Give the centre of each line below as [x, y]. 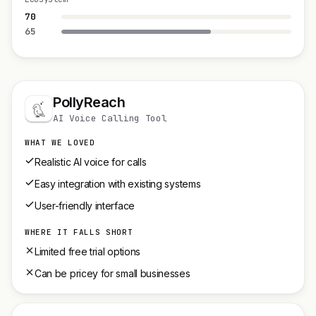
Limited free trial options [87, 251]
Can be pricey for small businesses [113, 273]
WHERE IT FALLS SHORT [79, 232]
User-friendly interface [85, 206]
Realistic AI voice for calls [91, 162]
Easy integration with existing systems [118, 184]
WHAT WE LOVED [60, 142]
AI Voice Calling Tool [110, 118]
